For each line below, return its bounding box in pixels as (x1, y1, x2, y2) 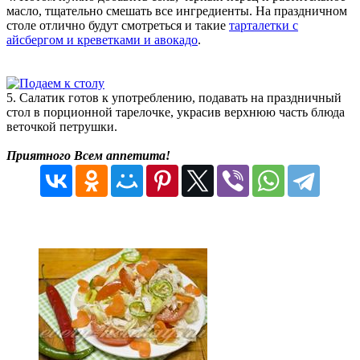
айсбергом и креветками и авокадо (6, 32, 198, 47)
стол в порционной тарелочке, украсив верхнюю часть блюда (6, 104, 345, 119)
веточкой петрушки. (6, 119, 117, 133)
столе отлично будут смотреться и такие (6, 18, 229, 32)
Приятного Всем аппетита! (6, 148, 170, 162)
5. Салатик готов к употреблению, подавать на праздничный (6, 90, 342, 104)
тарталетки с (229, 18, 298, 32)
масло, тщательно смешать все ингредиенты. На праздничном (6, 3, 347, 18)
